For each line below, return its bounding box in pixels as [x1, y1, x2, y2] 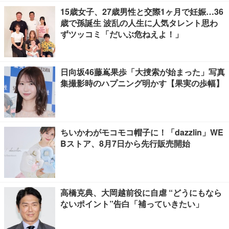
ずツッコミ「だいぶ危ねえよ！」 [60, 28, 183, 40]
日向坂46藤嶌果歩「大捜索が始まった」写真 [60, 66, 225, 78]
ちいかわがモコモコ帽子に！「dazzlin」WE [60, 126, 223, 138]
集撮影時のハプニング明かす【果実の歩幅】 [60, 77, 224, 89]
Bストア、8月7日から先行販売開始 [60, 138, 190, 149]
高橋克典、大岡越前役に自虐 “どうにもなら [60, 187, 222, 198]
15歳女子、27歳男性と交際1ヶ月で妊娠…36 [60, 6, 223, 17]
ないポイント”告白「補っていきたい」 [60, 198, 203, 210]
